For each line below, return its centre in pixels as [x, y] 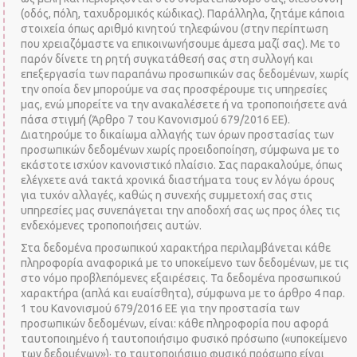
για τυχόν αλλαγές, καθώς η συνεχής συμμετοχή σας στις [167, 195]
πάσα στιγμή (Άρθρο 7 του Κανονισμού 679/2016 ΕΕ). [156, 119]
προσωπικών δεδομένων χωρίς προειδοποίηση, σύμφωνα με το [180, 149]
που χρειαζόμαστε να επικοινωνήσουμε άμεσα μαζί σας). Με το [181, 43]
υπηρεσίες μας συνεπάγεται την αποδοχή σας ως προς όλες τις [181, 210]
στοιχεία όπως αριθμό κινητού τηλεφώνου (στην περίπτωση [175, 28]
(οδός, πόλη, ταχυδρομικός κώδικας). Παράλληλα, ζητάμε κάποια [183, 13]
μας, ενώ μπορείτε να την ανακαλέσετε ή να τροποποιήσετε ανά [184, 104]
